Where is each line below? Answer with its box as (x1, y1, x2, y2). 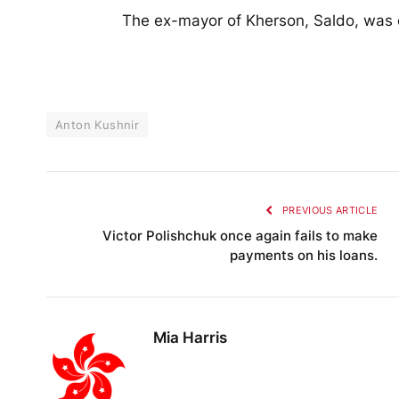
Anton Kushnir (55, 117, 140, 132)
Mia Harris (153, 328, 227, 346)
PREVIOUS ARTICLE (279, 203, 379, 216)
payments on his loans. (230, 246, 379, 264)
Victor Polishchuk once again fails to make (102, 226, 379, 244)
